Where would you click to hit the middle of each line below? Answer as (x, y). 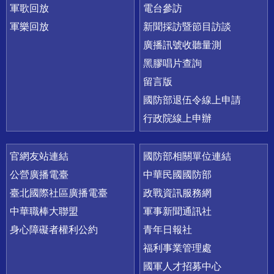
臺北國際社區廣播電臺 (59, 193)
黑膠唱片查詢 (173, 64)
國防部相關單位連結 (187, 157)
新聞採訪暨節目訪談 (187, 27)
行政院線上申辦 (178, 119)
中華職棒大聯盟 (44, 212)
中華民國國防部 (178, 175)
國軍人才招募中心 (183, 267)
